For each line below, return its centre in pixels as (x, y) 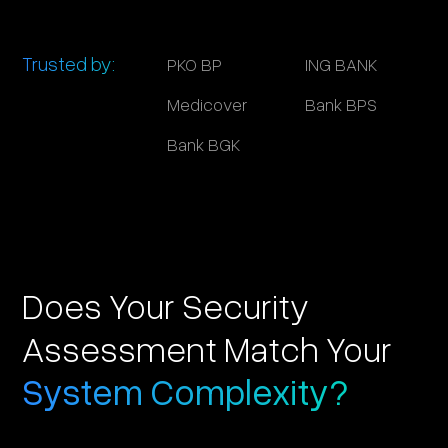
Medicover (207, 103)
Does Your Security (166, 304)
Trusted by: (69, 62)
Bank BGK (204, 143)
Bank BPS (340, 103)
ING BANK (340, 63)
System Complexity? (185, 390)
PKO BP (195, 63)
